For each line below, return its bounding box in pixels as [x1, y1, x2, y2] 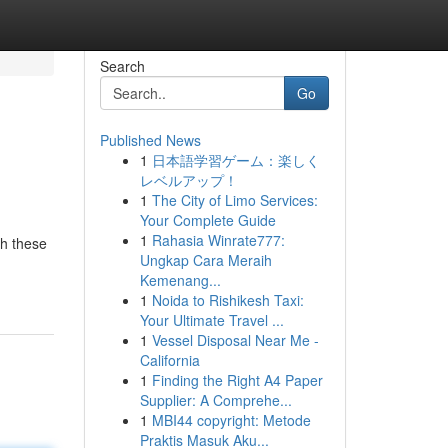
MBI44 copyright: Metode [151, 410, 311, 430]
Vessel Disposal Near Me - [151, 330, 319, 350]
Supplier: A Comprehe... [139, 390, 292, 410]
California [139, 350, 200, 370]
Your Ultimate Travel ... [139, 310, 284, 330]
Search [99, 56, 145, 76]
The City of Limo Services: [151, 190, 318, 210]
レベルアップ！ [139, 170, 238, 190]
